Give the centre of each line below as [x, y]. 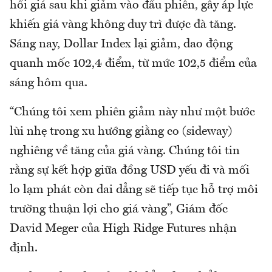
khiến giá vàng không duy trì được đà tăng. [123, 25]
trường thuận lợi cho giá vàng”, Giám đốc [119, 210]
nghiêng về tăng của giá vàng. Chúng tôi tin [125, 151]
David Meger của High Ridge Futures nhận [123, 229]
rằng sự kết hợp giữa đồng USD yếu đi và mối [130, 171]
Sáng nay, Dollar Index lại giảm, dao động [121, 45]
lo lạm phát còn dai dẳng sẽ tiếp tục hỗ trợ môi [134, 190]
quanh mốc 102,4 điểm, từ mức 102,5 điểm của [133, 64]
